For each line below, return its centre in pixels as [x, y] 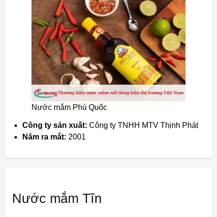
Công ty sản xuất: [55, 125]
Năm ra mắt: [44, 137]
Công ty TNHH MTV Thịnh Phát [143, 125]
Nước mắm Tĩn [57, 198]
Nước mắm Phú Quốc [69, 107]
